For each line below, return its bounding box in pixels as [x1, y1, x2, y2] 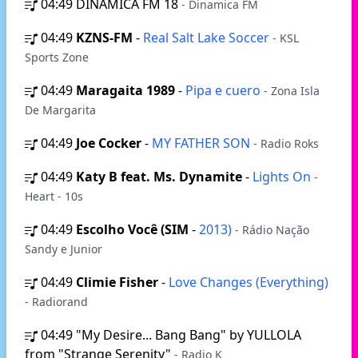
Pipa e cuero [185, 82, 264, 99]
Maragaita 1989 [76, 82, 175, 99]
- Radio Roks [253, 136, 319, 151]
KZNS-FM [76, 29, 133, 46]
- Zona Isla [264, 83, 320, 98]
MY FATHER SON [152, 134, 253, 152]
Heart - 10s [25, 189, 83, 204]
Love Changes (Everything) [169, 273, 328, 291]
